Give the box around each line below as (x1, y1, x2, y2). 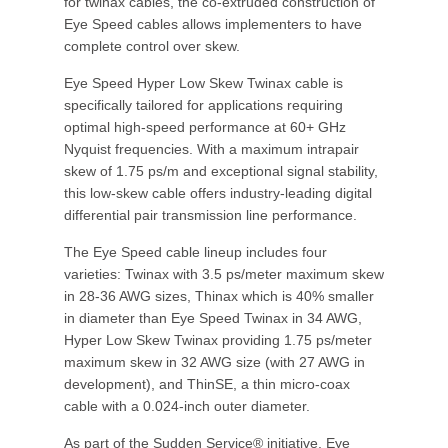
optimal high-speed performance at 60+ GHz (64, 119, 346, 135)
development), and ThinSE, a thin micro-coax (64, 376, 350, 392)
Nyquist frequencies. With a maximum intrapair (64, 141, 359, 157)
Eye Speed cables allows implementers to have (64, 16, 362, 32)
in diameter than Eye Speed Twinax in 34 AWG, (64, 310, 362, 326)
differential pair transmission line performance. (64, 207, 357, 223)
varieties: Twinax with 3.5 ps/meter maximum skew (64, 266, 384, 282)
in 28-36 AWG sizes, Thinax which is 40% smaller (64, 288, 374, 304)
